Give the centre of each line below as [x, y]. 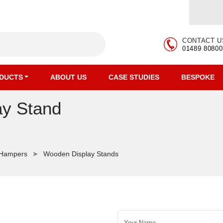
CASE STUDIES [134, 77]
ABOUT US [69, 77]
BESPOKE [198, 77]
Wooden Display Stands [81, 154]
